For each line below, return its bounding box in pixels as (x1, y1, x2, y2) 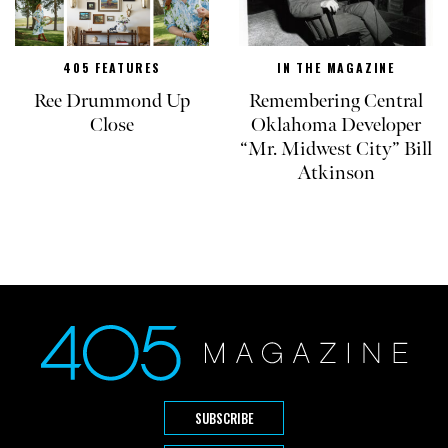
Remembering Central (249, 89, 423, 114)
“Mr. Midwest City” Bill (240, 137, 432, 162)
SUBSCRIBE (194, 408, 254, 429)
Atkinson (297, 161, 375, 186)
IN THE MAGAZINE (277, 59, 395, 77)
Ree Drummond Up (34, 89, 190, 114)
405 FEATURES (63, 59, 161, 77)
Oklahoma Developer (251, 113, 421, 138)
